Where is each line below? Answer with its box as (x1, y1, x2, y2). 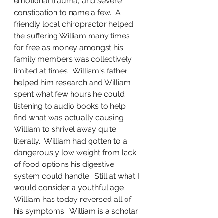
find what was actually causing (14, 113, 126, 122)
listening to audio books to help (14, 101, 127, 110)
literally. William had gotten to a (14, 136, 129, 145)
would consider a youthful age (14, 183, 126, 192)
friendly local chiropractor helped (14, 19, 135, 29)
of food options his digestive (14, 160, 116, 169)
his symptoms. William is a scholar (14, 206, 140, 216)
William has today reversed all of (14, 195, 133, 204)
